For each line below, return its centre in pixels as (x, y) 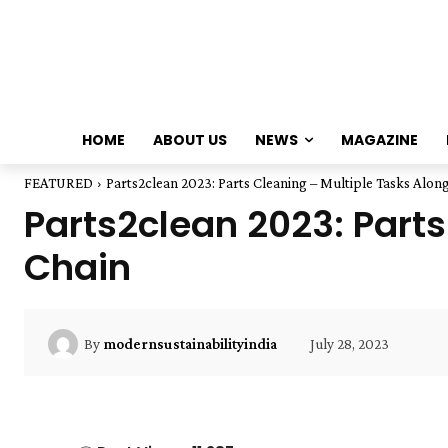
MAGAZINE (379, 140)
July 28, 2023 (349, 343)
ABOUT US (189, 140)
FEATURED (58, 183)
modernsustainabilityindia (190, 343)
